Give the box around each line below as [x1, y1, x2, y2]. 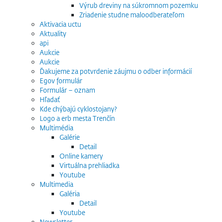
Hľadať [40, 95, 60, 104]
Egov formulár [40, 76, 82, 85]
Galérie [59, 133, 80, 141]
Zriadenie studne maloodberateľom [79, 10, 184, 19]
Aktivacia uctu [40, 20, 81, 28]
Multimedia [40, 180, 73, 188]
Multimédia [40, 123, 73, 132]
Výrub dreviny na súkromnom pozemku [79, 1, 198, 9]
